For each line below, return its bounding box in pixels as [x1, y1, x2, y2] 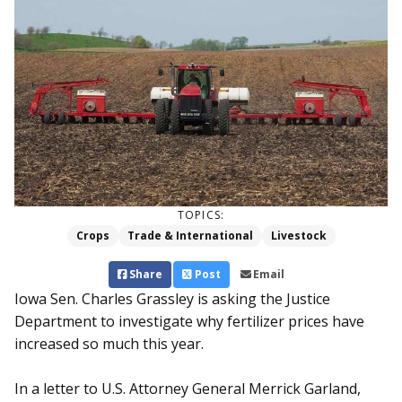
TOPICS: [177, 207, 225, 223]
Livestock [270, 228, 327, 244]
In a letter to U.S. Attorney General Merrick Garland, [14, 379, 361, 399]
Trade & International [127, 228, 253, 244]
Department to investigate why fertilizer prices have [14, 311, 364, 332]
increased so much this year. [14, 334, 204, 354]
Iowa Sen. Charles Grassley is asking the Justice [14, 289, 330, 310]
